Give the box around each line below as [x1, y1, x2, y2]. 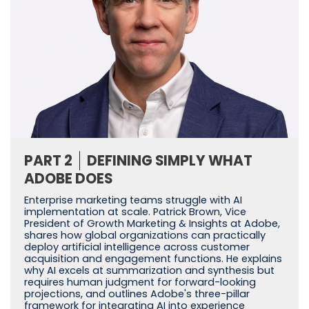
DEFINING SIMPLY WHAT [87, 151, 252, 171]
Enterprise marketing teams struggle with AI [24, 193, 242, 208]
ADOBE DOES [24, 169, 112, 189]
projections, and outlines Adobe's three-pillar [24, 287, 250, 301]
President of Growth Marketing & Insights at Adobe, [24, 217, 280, 231]
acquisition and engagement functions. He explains [24, 252, 282, 266]
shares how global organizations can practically [24, 228, 266, 243]
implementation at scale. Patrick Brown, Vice [24, 205, 246, 219]
